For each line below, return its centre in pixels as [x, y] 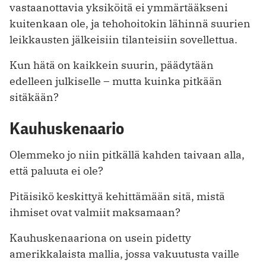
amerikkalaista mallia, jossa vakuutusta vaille [124, 254]
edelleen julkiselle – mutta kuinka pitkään [116, 81]
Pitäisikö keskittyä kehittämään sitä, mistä [117, 196]
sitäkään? [34, 97]
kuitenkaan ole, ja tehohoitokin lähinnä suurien [130, 23]
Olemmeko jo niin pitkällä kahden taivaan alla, [127, 154]
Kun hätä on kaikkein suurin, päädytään [112, 65]
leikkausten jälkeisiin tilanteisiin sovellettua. [123, 39]
